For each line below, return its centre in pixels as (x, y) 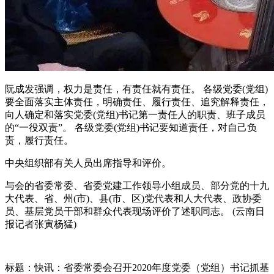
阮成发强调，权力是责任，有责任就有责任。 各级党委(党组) (136, 89)
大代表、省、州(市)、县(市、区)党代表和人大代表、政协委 (133, 199)
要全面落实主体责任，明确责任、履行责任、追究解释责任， (137, 102)
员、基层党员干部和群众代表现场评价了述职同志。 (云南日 (135, 212)
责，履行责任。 (39, 141)
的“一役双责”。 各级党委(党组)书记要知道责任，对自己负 (131, 128)
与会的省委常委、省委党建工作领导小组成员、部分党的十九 (137, 186)
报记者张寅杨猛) (41, 224)
